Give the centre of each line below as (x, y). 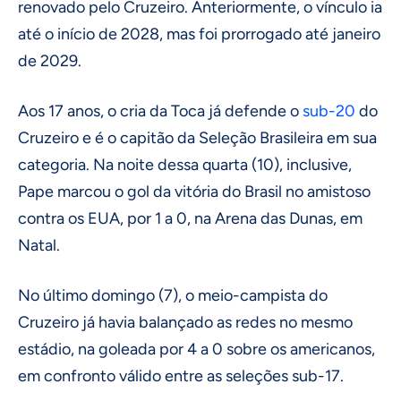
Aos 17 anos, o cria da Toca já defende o (160, 111)
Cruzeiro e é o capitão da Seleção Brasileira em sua (197, 138)
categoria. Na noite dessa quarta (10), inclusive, (185, 165)
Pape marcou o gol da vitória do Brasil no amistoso (194, 192)
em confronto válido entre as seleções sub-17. (181, 376)
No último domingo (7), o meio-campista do (173, 296)
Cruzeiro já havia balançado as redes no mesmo (185, 323)
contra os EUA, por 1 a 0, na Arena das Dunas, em (190, 219)
